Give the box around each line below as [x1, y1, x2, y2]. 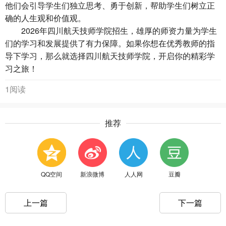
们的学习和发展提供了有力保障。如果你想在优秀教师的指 [5, 37, 215, 49]
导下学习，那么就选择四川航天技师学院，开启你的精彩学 [5, 49, 215, 62]
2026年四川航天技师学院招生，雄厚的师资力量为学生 [5, 24, 217, 36]
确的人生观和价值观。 [5, 12, 86, 24]
